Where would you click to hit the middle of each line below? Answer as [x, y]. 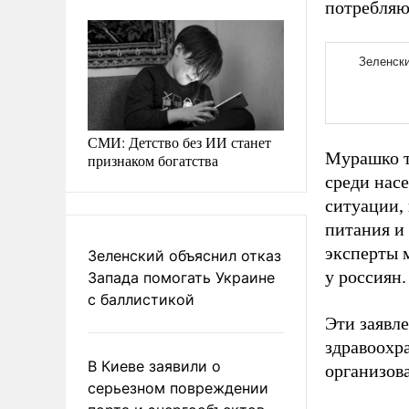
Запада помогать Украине [181, 277]
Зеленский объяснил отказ [184, 255]
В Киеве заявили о [154, 366]
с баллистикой [141, 299]
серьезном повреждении [178, 388]
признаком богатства [153, 160]
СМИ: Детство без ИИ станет [179, 142]
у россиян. [366, 277]
